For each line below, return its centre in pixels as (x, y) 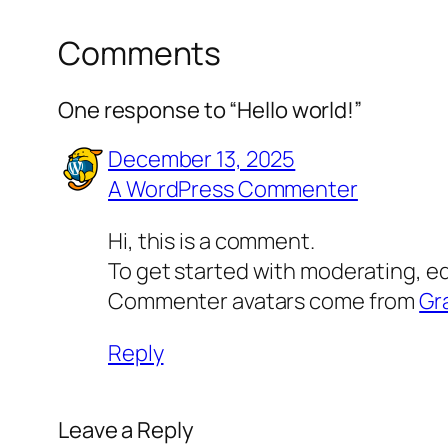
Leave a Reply (126, 429)
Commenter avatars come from (264, 300)
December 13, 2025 (202, 158)
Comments (140, 53)
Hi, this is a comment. (211, 240)
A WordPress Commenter (233, 188)
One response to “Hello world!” (210, 109)
